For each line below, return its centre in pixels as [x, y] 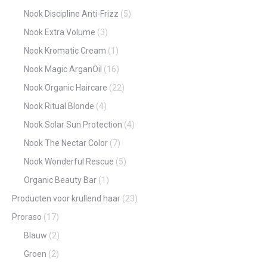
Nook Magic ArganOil [63, 69]
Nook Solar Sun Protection [73, 125]
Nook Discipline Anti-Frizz [71, 14]
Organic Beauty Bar [60, 180]
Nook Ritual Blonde [59, 106]
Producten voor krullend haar [66, 198]
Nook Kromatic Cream [65, 51]
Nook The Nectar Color [66, 143]
